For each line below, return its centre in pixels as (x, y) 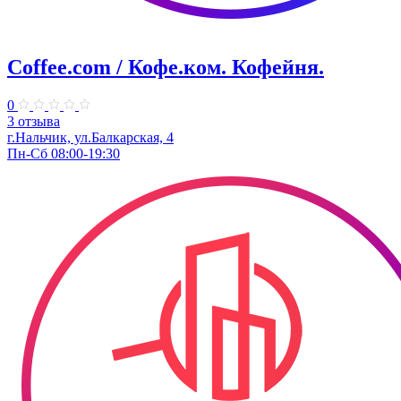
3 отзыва (34, 122)
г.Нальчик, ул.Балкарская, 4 (90, 138)
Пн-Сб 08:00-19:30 (64, 154)
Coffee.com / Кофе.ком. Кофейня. (166, 68)
